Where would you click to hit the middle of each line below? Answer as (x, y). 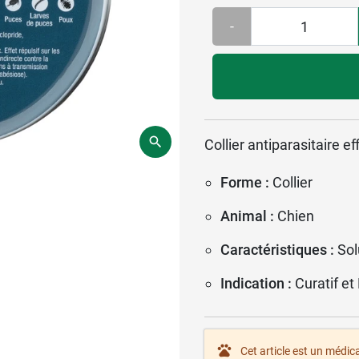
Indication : (256, 283)
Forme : (245, 182)
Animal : (247, 216)
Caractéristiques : (277, 249)
